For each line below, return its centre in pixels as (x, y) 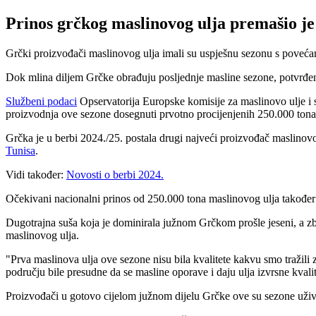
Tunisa (20, 150)
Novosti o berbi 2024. (115, 174)
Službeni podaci (41, 101)
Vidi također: (35, 174)
